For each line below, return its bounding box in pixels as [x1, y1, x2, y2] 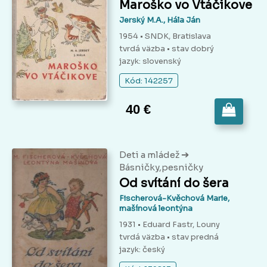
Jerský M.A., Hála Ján [119, 15, 200, 26]
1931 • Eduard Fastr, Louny [119, 219, 220, 230]
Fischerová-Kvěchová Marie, [119, 193, 229, 204]
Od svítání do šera [119, 176, 229, 191]
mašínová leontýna [119, 203, 193, 214]
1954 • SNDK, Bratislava [119, 31, 211, 42]
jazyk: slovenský [119, 56, 181, 67]
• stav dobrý [167, 44, 214, 54]
